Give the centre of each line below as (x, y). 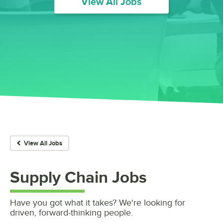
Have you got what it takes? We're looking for (98, 203)
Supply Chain (59, 177)
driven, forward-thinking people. (71, 213)
